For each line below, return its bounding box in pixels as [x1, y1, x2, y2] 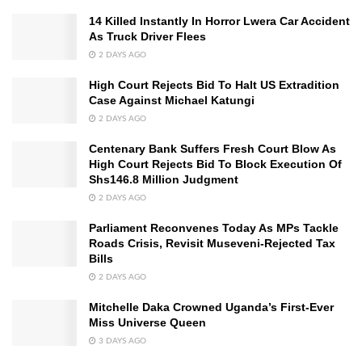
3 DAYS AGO [96, 336, 146, 345]
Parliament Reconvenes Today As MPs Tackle [89, 221, 339, 234]
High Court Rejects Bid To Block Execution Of [89, 157, 342, 170]
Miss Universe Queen [89, 315, 206, 329]
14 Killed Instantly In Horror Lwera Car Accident [89, 14, 350, 27]
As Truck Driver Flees [89, 29, 206, 43]
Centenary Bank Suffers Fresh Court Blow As [89, 141, 336, 155]
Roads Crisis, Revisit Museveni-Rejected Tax [89, 236, 335, 250]
